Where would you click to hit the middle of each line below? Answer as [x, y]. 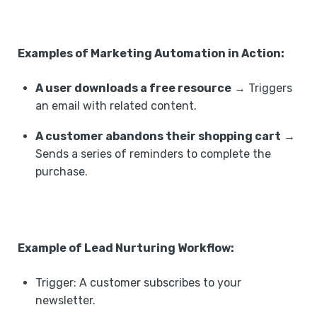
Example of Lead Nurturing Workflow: [126, 248]
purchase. [62, 171]
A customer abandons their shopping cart [158, 136]
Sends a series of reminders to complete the [153, 154]
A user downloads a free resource [133, 88]
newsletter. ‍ [67, 300]
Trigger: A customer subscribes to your [138, 282]
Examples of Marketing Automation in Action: [151, 53]
